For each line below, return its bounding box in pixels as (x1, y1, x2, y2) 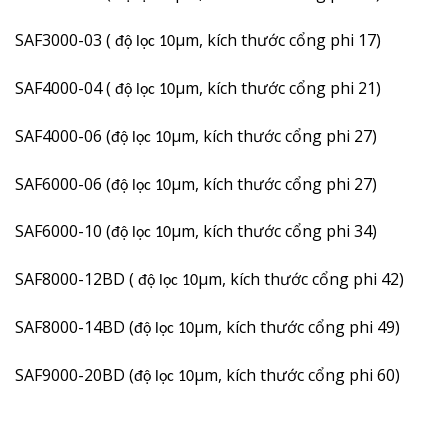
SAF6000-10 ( (15, 220, 111, 243)
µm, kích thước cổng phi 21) (175, 77, 381, 100)
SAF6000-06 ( (15, 172, 111, 195)
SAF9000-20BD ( (15, 363, 134, 386)
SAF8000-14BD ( (15, 316, 134, 339)
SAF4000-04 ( (15, 77, 111, 100)
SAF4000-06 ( (15, 124, 111, 147)
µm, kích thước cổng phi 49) (194, 316, 400, 339)
